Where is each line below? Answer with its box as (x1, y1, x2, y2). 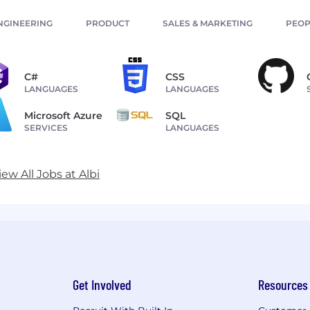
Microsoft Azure (24, 109, 102, 122)
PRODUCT (86, 17, 129, 28)
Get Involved (72, 275, 131, 293)
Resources (258, 275, 309, 293)
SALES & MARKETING (163, 17, 253, 28)
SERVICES (24, 122, 68, 133)
